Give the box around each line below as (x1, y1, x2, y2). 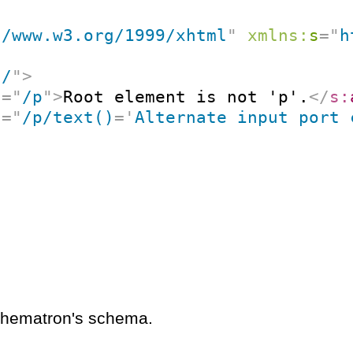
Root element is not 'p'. (63, 87, 310, 107)
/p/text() (22, 107, 115, 128)
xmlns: (247, 25, 310, 46)
